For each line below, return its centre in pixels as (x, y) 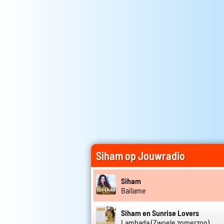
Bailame (133, 190)
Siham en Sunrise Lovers (160, 212)
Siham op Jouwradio (140, 156)
